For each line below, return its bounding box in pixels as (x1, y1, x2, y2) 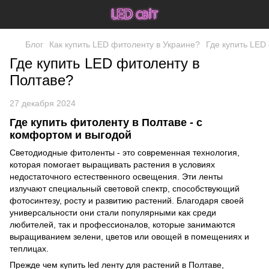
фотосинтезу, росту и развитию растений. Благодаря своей (10, 196, 244, 206)
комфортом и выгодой (10, 129, 131, 141)
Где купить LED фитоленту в (10, 55, 200, 71)
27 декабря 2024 (10, 98, 76, 108)
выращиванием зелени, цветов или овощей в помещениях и (10, 232, 249, 242)
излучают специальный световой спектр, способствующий (10, 184, 240, 194)
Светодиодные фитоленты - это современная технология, (10, 148, 240, 158)
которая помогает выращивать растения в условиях (10, 160, 215, 170)
